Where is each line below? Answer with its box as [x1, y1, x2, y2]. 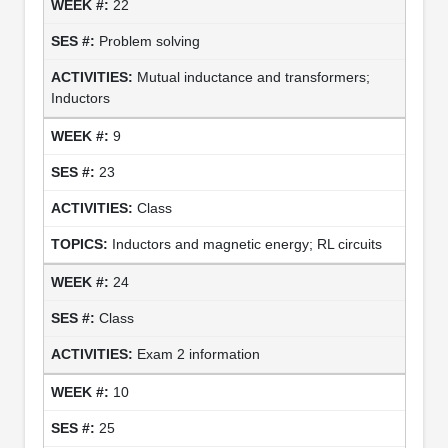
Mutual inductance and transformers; [136, 68, 370, 85]
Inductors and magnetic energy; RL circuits [111, 235, 382, 252]
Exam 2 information [136, 345, 260, 362]
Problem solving [98, 32, 200, 49]
